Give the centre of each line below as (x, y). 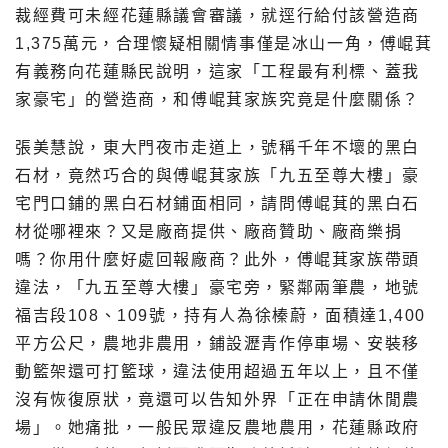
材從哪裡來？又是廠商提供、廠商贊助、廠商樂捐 (209, 232)
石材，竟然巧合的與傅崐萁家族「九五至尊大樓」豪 (217, 176)
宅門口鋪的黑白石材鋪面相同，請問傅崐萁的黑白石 (217, 204)
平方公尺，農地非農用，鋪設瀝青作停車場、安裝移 (217, 344)
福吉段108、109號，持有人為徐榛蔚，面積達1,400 (220, 316)
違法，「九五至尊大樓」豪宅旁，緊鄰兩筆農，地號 (217, 288)
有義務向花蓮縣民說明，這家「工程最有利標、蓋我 (217, 72)
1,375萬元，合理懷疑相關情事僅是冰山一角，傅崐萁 (224, 44)
